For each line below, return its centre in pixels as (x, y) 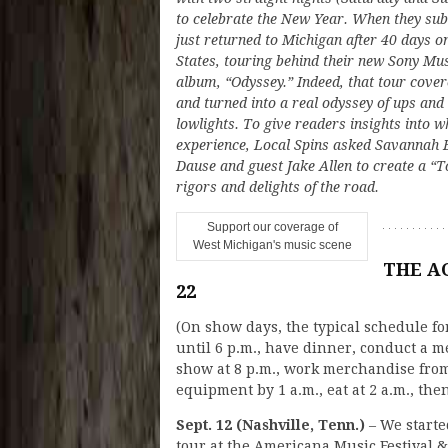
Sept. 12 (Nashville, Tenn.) (270, 424)
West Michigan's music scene (272, 244)
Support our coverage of (272, 226)
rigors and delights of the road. (277, 186)
